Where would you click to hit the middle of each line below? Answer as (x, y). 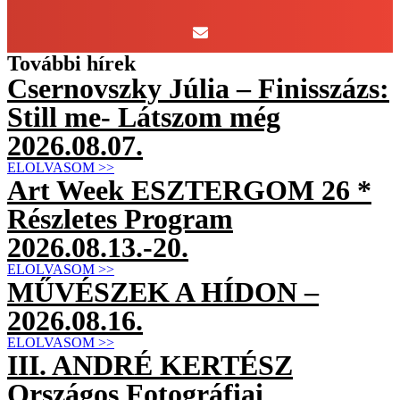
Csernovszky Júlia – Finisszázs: (198, 89)
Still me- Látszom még (144, 117)
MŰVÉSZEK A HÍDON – (163, 292)
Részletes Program (120, 219)
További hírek (71, 64)
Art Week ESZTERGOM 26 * (189, 191)
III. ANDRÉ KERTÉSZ (150, 366)
